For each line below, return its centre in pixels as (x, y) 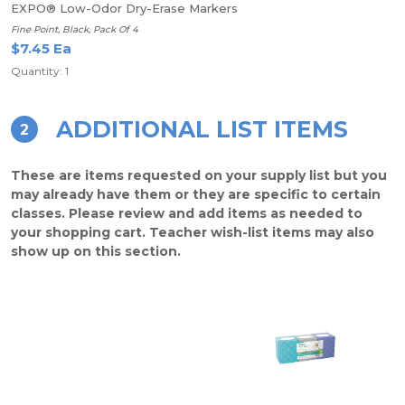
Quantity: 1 (40, 71)
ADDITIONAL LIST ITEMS (202, 129)
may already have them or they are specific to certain (196, 194)
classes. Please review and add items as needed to (187, 213)
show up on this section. (96, 251)
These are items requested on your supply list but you (199, 175)
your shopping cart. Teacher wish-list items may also (193, 232)
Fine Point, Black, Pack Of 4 (75, 29)
